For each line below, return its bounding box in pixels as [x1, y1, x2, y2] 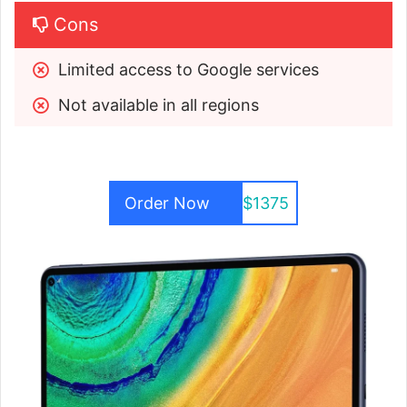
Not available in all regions [58, 95, 259, 115]
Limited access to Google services [58, 60, 319, 80]
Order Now [124, 194, 210, 213]
